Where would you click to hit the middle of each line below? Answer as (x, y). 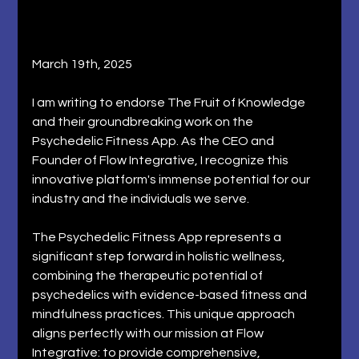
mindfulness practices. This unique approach (165, 314)
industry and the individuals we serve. (142, 198)
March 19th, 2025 (83, 64)
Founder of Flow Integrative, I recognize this (162, 160)
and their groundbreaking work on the (144, 121)
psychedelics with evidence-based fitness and (171, 294)
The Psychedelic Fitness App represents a (158, 237)
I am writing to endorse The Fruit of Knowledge (170, 102)
